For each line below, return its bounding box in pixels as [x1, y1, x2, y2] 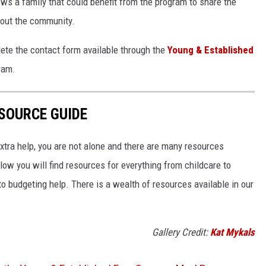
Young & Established [167, 44, 254, 56]
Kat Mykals [210, 226, 255, 238]
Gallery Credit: [152, 226, 210, 238]
